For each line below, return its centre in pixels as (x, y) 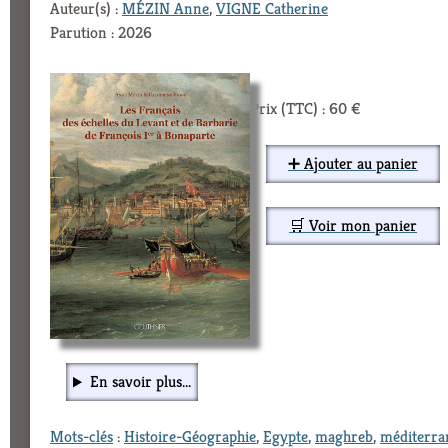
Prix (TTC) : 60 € (305, 108)
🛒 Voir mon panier (353, 225)
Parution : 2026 (101, 32)
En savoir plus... (140, 382)
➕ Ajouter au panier (353, 163)
